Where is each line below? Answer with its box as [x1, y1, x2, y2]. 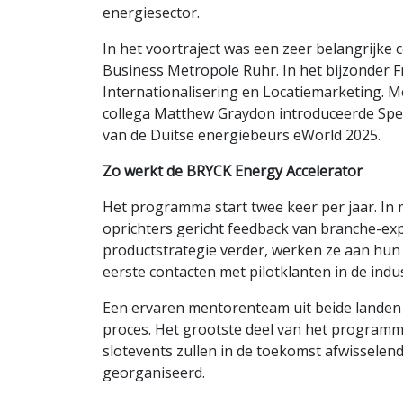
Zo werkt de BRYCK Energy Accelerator [103, 161, 363, 182]
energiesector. [103, 3, 200, 23]
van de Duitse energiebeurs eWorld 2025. [103, 125, 381, 146]
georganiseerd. [103, 363, 205, 383]
